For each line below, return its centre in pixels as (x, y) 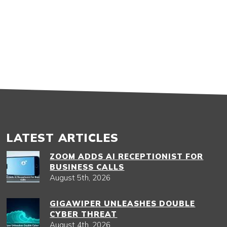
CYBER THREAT (84, 214)
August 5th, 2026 (80, 178)
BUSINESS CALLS (87, 167)
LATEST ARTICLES (63, 138)
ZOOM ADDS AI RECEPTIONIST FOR (127, 156)
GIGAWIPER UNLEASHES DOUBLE (123, 203)
